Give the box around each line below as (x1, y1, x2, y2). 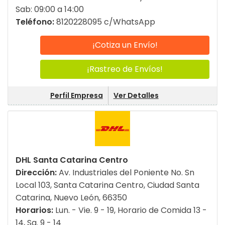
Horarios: (16, 204, 55, 216)
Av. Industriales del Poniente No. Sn (59, 167, 194, 179)
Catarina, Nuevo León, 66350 (16, 192, 127, 204)
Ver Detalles (113, 90, 159, 101)
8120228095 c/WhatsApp (56, 16, 155, 28)
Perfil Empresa (50, 90, 103, 101)
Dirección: (16, 167, 59, 179)
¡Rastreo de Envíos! (87, 63, 163, 75)
